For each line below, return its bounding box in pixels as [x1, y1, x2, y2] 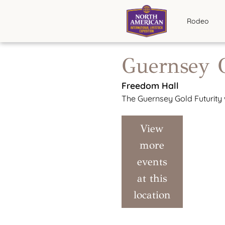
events [137, 155, 167, 168]
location [133, 188, 171, 201]
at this [137, 171, 167, 185]
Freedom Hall [121, 79, 179, 91]
